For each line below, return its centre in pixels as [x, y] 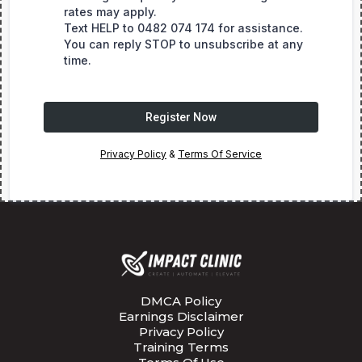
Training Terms [181, 347]
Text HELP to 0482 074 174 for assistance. [185, 28]
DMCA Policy [181, 301]
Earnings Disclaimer [181, 317]
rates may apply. [110, 12]
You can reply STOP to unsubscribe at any [183, 44]
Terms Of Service [220, 154]
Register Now [181, 118]
